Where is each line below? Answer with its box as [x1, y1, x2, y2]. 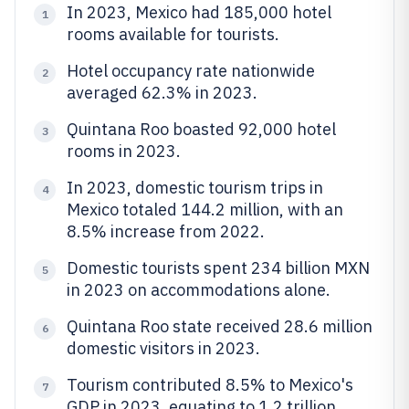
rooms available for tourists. [67, 24, 279, 45]
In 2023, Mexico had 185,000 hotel [67, 2, 331, 23]
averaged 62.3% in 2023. [67, 82, 257, 103]
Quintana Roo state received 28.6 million [67, 316, 372, 337]
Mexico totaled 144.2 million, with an [67, 199, 343, 220]
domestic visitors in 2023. [67, 338, 260, 359]
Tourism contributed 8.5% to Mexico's [67, 374, 353, 395]
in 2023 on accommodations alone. [67, 279, 330, 300]
